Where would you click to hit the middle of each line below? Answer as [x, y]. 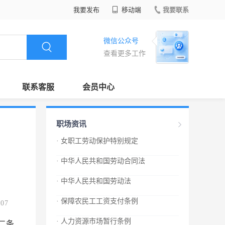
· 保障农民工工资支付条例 [97, 201]
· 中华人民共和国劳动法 [94, 181]
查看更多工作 [125, 53]
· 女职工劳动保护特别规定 [97, 141]
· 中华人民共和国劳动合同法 [101, 161]
